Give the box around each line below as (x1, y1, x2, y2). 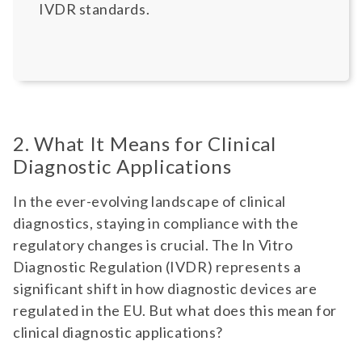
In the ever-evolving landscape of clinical (13, 192, 286, 210)
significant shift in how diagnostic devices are (13, 280, 318, 297)
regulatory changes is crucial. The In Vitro (13, 236, 293, 254)
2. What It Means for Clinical (13, 132, 276, 155)
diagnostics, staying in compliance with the (13, 214, 299, 232)
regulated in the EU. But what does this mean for (13, 301, 337, 319)
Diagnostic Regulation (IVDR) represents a (13, 258, 301, 276)
